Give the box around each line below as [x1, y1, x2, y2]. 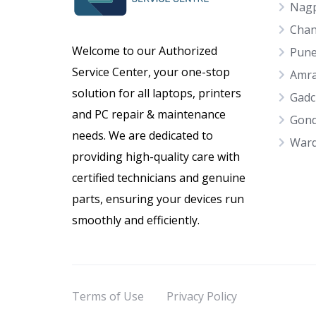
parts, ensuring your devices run [72, 191, 244, 207]
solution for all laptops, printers [72, 85, 241, 101]
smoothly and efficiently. [72, 212, 200, 228]
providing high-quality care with [72, 149, 240, 164]
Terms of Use [72, 288, 144, 304]
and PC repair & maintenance [72, 107, 226, 122]
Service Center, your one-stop [72, 64, 230, 80]
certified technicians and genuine [72, 170, 245, 186]
